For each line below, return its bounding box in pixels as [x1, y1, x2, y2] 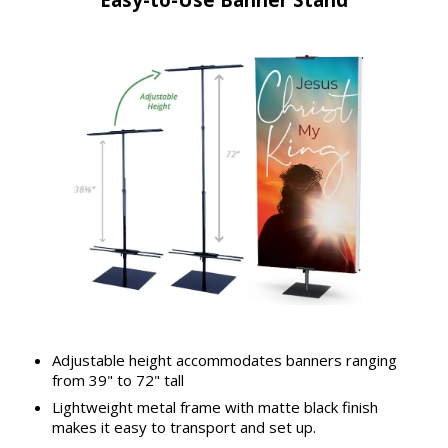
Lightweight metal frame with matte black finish [51, 397, 378, 418]
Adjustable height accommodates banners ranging [51, 349, 397, 370]
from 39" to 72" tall [51, 369, 184, 390]
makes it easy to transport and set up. [51, 417, 316, 438]
